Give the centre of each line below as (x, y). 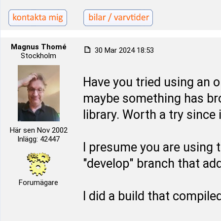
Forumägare (38, 183)
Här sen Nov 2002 (38, 130)
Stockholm (38, 56)
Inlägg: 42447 (38, 139)
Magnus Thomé (38, 47)
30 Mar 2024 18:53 (123, 50)
